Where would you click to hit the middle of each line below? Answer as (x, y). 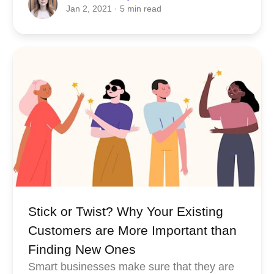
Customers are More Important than (132, 230)
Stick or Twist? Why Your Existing (125, 211)
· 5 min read (138, 9)
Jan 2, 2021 (90, 9)
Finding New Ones (82, 249)
